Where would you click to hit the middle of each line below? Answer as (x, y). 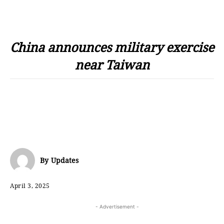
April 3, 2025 (30, 185)
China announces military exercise (112, 47)
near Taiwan (112, 64)
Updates (65, 160)
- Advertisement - (117, 206)
